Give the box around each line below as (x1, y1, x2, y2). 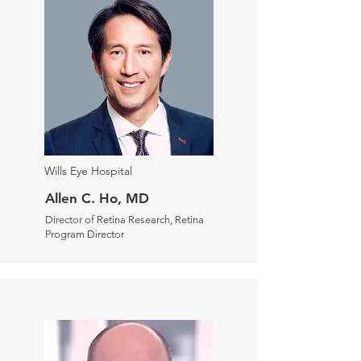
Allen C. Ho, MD (45, 190, 149, 206)
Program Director (45, 228, 124, 240)
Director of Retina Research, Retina (45, 214, 204, 226)
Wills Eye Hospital (44, 164, 132, 178)
